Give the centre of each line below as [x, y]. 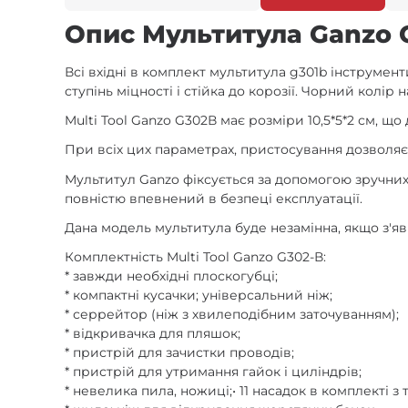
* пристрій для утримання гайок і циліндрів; [214, 371]
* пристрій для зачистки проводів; [180, 352]
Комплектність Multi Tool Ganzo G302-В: [196, 256]
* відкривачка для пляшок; [153, 333]
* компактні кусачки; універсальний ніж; [199, 295]
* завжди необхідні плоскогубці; [172, 275]
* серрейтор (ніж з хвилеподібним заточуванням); [232, 314]
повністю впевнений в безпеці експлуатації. [214, 198]
